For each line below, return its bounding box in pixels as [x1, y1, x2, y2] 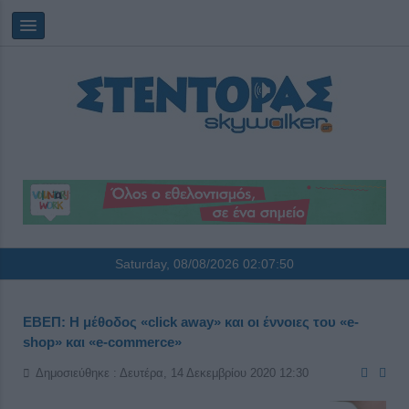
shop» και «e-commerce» [23, 334, 182, 351]
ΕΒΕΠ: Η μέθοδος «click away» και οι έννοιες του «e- [23, 314, 359, 330]
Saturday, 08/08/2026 [115, 257, 243, 272]
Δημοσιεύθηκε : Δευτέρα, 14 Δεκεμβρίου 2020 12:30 [36, 366, 309, 380]
